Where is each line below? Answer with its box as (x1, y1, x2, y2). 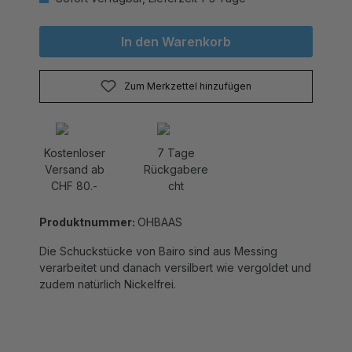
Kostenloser (43, 130, 105, 143)
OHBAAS (137, 199, 182, 212)
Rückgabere (143, 146, 208, 159)
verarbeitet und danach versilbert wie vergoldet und (39, 244, 311, 258)
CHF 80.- (51, 163, 98, 176)
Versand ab (44, 146, 104, 159)
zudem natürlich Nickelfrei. (39, 261, 176, 274)
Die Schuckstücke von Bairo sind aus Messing (39, 228, 277, 241)
